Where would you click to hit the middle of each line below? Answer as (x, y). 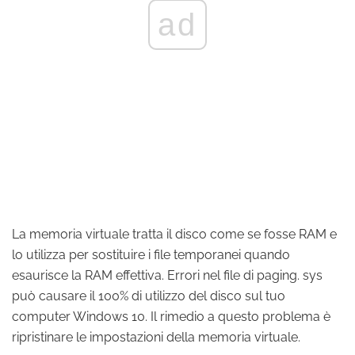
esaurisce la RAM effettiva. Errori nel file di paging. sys (167, 275)
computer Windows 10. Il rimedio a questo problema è (171, 317)
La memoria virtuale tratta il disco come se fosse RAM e (174, 234)
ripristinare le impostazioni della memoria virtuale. (156, 337)
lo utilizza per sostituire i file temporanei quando (151, 255)
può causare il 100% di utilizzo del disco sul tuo (149, 296)
